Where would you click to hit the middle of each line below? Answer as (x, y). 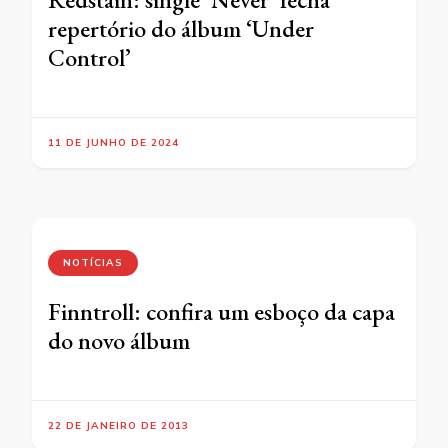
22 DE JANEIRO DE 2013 (118, 426)
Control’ (89, 58)
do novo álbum (119, 341)
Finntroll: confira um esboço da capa (221, 312)
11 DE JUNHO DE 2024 (113, 143)
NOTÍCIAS (93, 263)
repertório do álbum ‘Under (181, 29)
